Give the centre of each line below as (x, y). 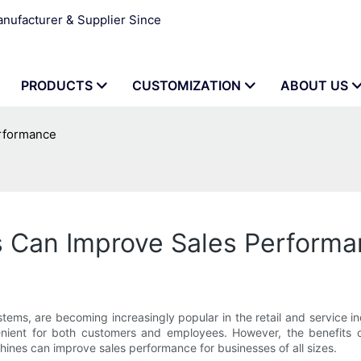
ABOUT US (314, 85)
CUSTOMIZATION (187, 85)
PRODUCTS (57, 85)
